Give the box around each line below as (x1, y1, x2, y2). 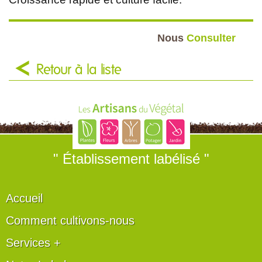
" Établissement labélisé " (53, 150, 209, 167)
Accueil (6, 191, 43, 205)
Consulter (187, 31, 236, 44)
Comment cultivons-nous (6, 213, 135, 227)
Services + (6, 236, 61, 249)
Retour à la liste (36, 63, 122, 77)
